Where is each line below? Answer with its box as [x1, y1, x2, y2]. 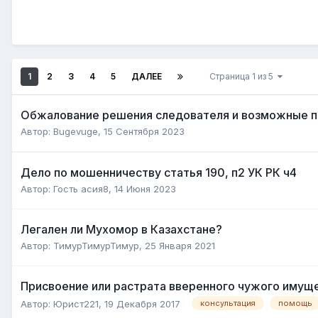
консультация [200, 298, 256, 309]
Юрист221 [53, 297, 99, 309]
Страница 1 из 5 [209, 70, 278, 82]
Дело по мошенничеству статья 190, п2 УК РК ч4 [21, 165, 297, 180]
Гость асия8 [53, 182, 109, 194]
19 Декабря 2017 [104, 297, 180, 309]
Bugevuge [53, 125, 98, 137]
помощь [278, 298, 312, 309]
